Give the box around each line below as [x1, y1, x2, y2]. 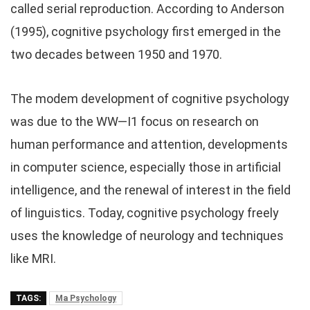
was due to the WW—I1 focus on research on [10, 114, 259, 129]
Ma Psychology [55, 293, 116, 303]
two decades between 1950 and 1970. [10, 47, 222, 62]
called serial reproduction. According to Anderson [10, 1, 284, 16]
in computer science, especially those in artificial [10, 160, 281, 174]
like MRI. [10, 251, 56, 266]
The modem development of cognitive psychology [10, 91, 289, 106]
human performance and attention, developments [10, 137, 288, 152]
